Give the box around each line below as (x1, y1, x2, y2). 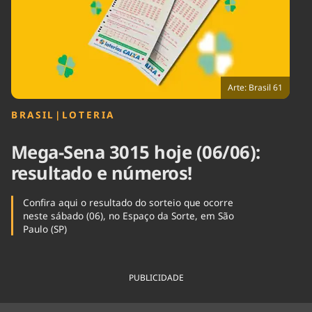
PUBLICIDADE (128, 272, 184, 284)
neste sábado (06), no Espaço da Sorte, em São (22, 209, 234, 223)
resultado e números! (11, 161, 192, 186)
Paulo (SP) (22, 222, 67, 236)
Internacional (99, 15, 155, 29)
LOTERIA (61, 108, 116, 121)
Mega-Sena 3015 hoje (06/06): (11, 140, 260, 165)
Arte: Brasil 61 (228, 81, 283, 93)
